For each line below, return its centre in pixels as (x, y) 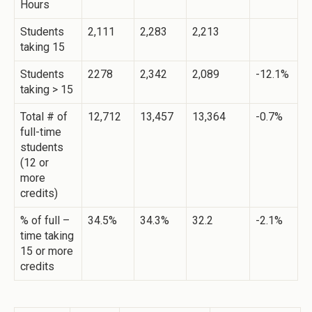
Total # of (44, 117)
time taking (47, 236)
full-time (41, 132)
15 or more (47, 251)
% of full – (45, 221)
